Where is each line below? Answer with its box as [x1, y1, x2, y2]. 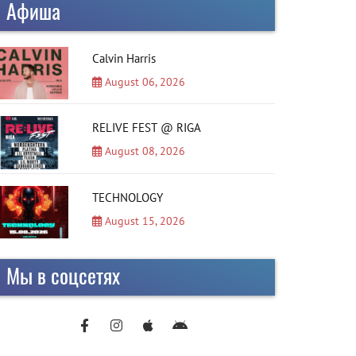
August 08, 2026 [101, 144, 185, 159]
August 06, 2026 [101, 74, 185, 89]
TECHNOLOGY [91, 189, 163, 205]
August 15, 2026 [101, 213, 185, 228]
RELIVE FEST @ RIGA [91, 120, 201, 136]
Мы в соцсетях [6, 260, 120, 292]
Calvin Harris [91, 50, 156, 66]
